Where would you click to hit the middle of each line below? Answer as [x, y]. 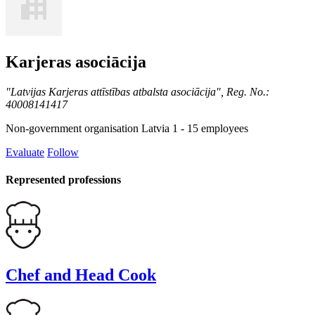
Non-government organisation [72, 128]
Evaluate [25, 152]
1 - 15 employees [210, 128]
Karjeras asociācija [76, 62]
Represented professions [63, 180]
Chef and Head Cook [81, 275]
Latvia [155, 128]
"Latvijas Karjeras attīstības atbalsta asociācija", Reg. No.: [137, 91]
